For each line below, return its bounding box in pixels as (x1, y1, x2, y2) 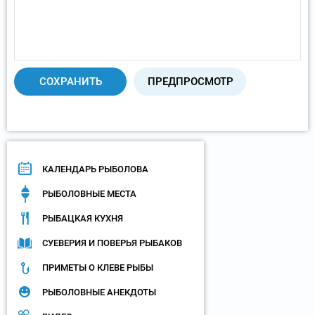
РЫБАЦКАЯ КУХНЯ (42, 213, 123, 224)
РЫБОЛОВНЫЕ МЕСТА (42, 188, 136, 200)
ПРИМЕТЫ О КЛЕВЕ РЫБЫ (42, 262, 153, 274)
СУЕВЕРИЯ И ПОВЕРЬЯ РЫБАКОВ (42, 238, 182, 249)
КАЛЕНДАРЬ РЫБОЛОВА (42, 164, 148, 175)
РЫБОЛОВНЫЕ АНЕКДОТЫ (42, 287, 156, 298)
